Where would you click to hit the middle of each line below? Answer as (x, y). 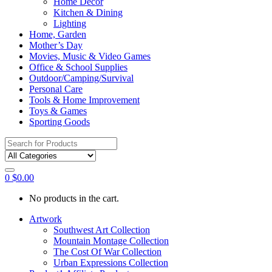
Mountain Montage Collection (111, 241)
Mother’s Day (56, 45)
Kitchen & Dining (88, 12)
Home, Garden (58, 34)
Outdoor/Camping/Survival (81, 78)
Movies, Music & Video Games (90, 56)
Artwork (46, 219)
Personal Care (56, 89)
